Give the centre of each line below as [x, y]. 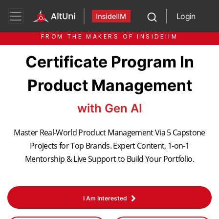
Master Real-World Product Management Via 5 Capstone [109, 132]
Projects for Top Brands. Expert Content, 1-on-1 [109, 146]
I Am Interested [105, 198]
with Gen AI [109, 108]
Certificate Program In [109, 62]
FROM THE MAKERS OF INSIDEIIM [109, 36]
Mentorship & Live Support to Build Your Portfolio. [109, 159]
